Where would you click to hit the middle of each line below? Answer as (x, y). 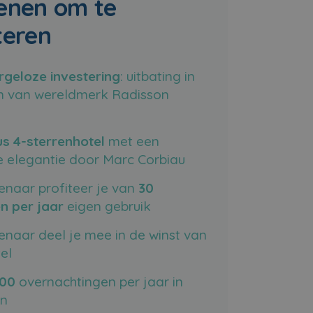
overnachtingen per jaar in (99, 282)
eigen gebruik (107, 206)
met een (132, 141)
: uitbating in (157, 76)
